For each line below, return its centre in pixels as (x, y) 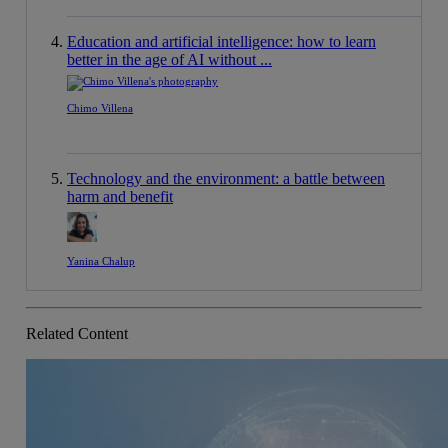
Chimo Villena (100, 108)
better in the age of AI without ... (169, 60)
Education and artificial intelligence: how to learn (221, 42)
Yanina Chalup (101, 261)
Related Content (77, 334)
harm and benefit (120, 197)
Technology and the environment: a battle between (226, 179)
